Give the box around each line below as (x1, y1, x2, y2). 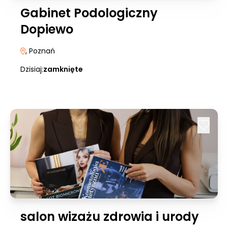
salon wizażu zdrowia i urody (20, 208, 199, 225)
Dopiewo (20, 21, 73, 38)
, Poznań (25, 46, 55, 56)
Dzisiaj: (20, 64, 43, 74)
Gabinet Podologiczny (20, 5, 158, 21)
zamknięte (43, 64, 83, 74)
